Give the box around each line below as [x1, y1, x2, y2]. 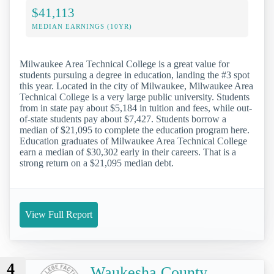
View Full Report [25, 209, 92, 220]
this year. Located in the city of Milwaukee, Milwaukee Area [20, 80, 253, 91]
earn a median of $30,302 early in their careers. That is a [20, 146, 236, 157]
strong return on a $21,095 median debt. [20, 157, 174, 168]
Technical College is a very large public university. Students [20, 91, 250, 102]
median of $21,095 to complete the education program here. [20, 124, 250, 135]
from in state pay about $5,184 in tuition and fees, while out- [20, 102, 252, 113]
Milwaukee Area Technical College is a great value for [20, 58, 229, 69]
